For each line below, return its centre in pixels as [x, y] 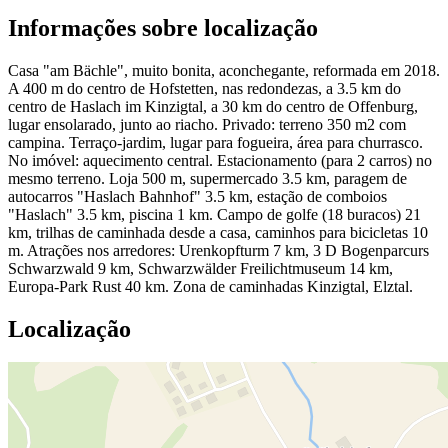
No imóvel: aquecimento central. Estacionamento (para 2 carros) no [220, 160]
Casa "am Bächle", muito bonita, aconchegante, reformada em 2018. [224, 70]
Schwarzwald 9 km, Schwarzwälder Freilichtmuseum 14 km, [200, 268]
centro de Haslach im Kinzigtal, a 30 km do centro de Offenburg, [213, 106]
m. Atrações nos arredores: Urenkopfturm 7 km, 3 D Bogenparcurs [218, 250]
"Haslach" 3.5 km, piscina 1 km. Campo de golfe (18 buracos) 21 [214, 214]
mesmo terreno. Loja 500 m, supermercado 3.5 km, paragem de [207, 178]
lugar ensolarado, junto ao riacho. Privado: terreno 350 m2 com [207, 124]
